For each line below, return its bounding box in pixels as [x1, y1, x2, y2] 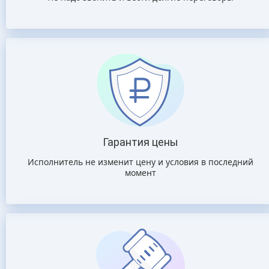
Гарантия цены [103, 136, 178, 148]
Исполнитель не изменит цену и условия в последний [28, 156, 253, 168]
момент [125, 167, 156, 178]
